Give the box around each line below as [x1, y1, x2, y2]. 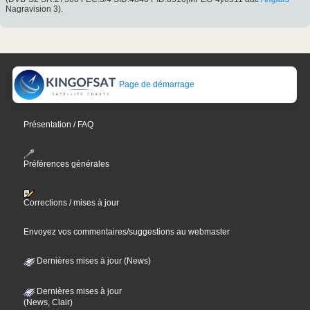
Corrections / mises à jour [24, 198, 120, 208]
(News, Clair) [24, 298, 73, 308]
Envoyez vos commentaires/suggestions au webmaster [24, 227, 230, 237]
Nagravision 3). [6, 4, 63, 15]
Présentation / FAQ [24, 119, 94, 129]
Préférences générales [24, 159, 110, 170]
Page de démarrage [117, 79, 195, 89]
